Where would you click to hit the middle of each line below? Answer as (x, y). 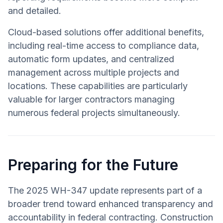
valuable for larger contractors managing (91, 99)
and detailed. (35, 10)
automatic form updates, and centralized (91, 59)
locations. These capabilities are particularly (98, 86)
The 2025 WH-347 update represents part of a (105, 190)
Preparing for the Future (93, 165)
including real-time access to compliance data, (104, 45)
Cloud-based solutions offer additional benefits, (106, 32)
